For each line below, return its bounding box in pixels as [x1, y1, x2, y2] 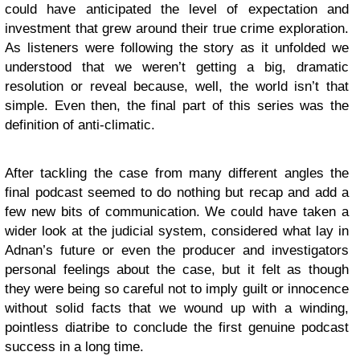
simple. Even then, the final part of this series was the [5, 98, 349, 114]
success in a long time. [5, 339, 144, 355]
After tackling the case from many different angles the [5, 166, 349, 182]
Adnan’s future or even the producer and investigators [5, 243, 349, 259]
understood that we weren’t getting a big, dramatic [5, 59, 349, 76]
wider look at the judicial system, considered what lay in [5, 223, 349, 239]
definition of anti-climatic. [5, 117, 155, 133]
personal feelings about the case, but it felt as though [5, 262, 349, 278]
